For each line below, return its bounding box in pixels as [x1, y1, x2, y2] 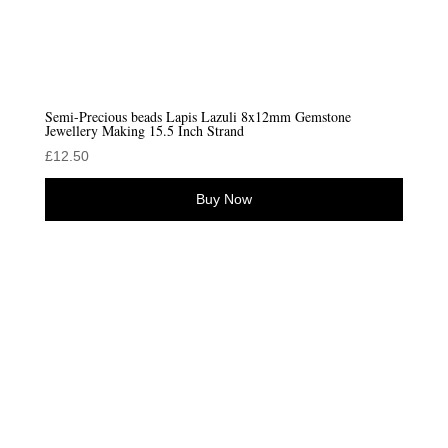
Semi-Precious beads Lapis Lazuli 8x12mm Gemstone [44, 106, 351, 126]
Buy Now [195, 190, 252, 207]
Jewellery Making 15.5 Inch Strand [44, 120, 244, 140]
